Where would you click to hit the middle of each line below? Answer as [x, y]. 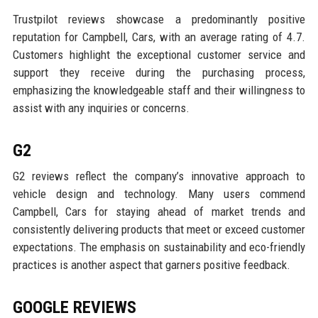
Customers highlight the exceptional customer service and [159, 55]
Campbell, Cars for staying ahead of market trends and [159, 212]
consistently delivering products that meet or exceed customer [159, 230]
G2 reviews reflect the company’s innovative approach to [159, 176]
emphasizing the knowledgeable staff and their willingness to [159, 91]
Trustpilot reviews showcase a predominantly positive [159, 20]
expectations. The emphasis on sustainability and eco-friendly [159, 247]
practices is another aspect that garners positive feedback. [151, 265]
